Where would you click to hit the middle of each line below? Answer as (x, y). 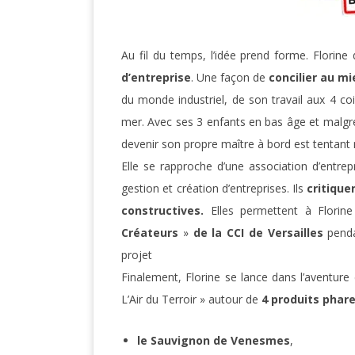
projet (137, 255)
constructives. (166, 211)
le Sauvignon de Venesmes (214, 341)
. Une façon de (230, 78)
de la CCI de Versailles (258, 233)
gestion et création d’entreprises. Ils (214, 189)
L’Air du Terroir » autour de (190, 300)
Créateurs (150, 233)
